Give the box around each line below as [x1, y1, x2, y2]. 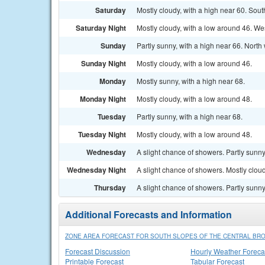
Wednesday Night [67, 164, 126, 175]
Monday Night [80, 93, 126, 104]
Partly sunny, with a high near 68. [137, 111, 243, 121]
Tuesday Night [78, 129, 126, 140]
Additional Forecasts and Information [65, 208, 232, 221]
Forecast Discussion [65, 246, 130, 256]
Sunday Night [81, 58, 126, 69]
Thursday [94, 182, 126, 193]
